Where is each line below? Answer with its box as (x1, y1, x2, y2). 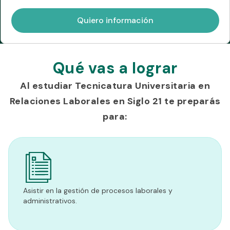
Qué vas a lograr (52, 58, 178, 79)
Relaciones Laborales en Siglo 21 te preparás (9, 95, 221, 108)
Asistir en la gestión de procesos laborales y (23, 186, 172, 196)
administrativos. (23, 196, 79, 206)
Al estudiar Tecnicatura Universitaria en (20, 80, 210, 92)
